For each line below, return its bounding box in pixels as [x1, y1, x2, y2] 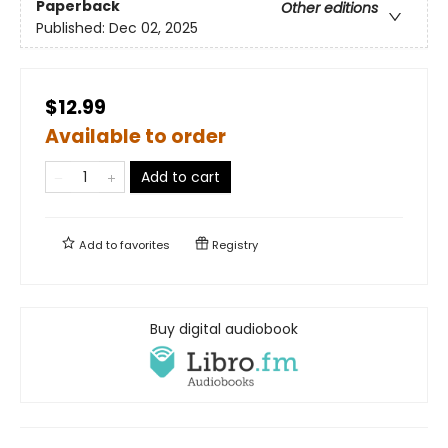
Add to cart [141, 166, 220, 187]
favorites [120, 236, 170, 253]
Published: [36, 17, 109, 38]
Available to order [45, 122, 226, 150]
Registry [209, 236, 258, 253]
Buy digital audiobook [150, 318, 298, 339]
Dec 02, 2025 [109, 17, 198, 38]
